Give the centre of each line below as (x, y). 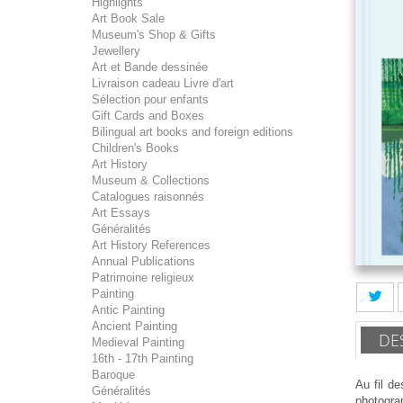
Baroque (113, 375)
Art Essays (121, 213)
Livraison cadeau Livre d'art (163, 83)
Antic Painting (128, 310)
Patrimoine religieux (143, 278)
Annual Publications (143, 261)
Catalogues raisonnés (148, 197)
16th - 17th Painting (143, 358)
